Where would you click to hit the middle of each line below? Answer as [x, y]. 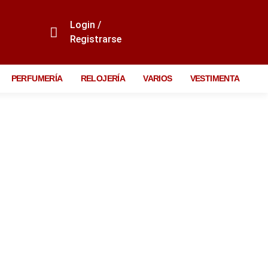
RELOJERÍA [103, 78]
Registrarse [95, 39]
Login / [85, 25]
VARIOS [158, 78]
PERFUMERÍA [37, 78]
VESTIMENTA [215, 78]
